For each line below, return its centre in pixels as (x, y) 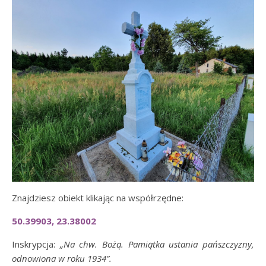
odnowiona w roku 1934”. (62, 258)
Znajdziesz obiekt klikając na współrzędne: (98, 198)
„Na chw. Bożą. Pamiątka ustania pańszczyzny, (157, 244)
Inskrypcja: (36, 244)
